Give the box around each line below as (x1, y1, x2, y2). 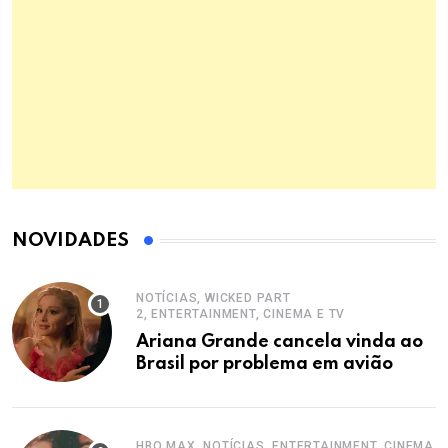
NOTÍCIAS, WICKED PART (136, 291, 291, 306)
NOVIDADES (12, 231, 129, 251)
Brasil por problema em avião (136, 355, 393, 374)
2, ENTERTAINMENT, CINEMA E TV (136, 307, 346, 322)
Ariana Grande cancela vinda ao (136, 333, 423, 352)
